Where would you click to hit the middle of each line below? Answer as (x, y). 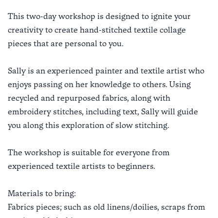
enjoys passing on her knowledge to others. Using (99, 84)
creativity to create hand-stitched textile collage (97, 30)
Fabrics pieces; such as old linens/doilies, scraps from (107, 207)
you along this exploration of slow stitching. (89, 125)
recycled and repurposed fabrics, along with (89, 98)
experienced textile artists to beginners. (82, 166)
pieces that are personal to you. (66, 44)
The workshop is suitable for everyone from (89, 153)
